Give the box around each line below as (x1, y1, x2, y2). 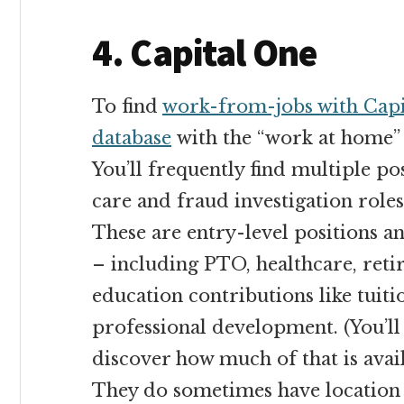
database (92, 127, 171, 149)
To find (92, 96, 162, 117)
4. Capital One (92, 29, 318, 76)
